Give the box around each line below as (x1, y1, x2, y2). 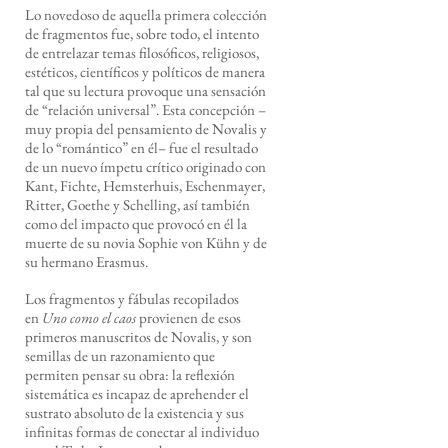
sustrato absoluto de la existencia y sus (25, 403, 244, 422)
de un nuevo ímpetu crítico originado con (25, 157, 266, 176)
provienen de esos (136, 308, 241, 327)
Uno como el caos (42, 308, 136, 327)
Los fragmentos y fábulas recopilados (25, 289, 239, 308)
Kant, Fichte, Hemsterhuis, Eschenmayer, (25, 176, 265, 195)
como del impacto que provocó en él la (25, 214, 247, 233)
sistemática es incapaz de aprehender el (25, 384, 249, 403)
